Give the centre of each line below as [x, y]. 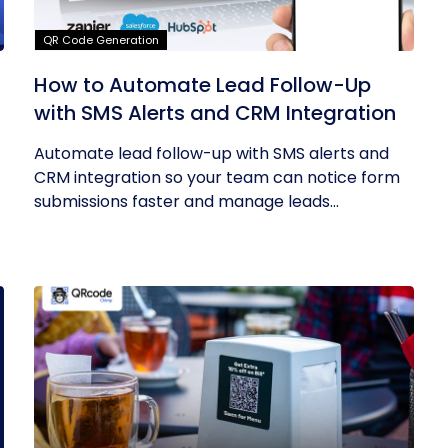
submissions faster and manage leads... [187, 201]
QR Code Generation [101, 40]
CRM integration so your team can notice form [217, 177]
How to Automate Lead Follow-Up [203, 85]
